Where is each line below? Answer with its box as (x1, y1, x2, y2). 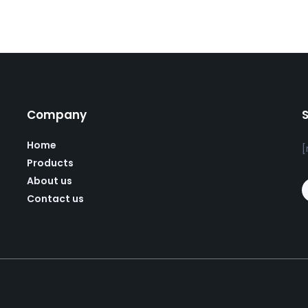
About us (27, 174, 72, 188)
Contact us (27, 192, 84, 206)
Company (27, 107, 87, 123)
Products (27, 156, 74, 170)
